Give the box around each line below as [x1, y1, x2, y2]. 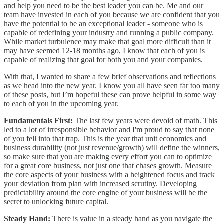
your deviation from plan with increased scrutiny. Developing [4, 179, 197, 188]
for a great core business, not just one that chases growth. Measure [4, 161, 212, 170]
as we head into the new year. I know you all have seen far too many [4, 81, 220, 90]
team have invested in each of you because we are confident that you [4, 10, 220, 19]
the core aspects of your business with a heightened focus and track [4, 170, 215, 179]
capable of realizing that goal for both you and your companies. [4, 55, 205, 64]
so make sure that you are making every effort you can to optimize [4, 152, 212, 161]
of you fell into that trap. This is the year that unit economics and [4, 134, 206, 143]
